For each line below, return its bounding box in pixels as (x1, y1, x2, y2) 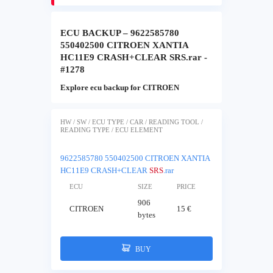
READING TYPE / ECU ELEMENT (60, 126, 163, 133)
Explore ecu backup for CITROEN (60, 83, 179, 93)
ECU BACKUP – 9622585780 (60, 28, 179, 38)
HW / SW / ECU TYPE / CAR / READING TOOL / (60, 118, 203, 126)
